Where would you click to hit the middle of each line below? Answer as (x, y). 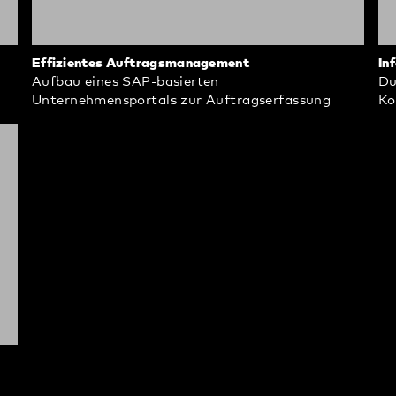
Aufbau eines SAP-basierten (125, 81)
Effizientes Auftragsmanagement (140, 63)
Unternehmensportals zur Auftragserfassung (181, 100)
